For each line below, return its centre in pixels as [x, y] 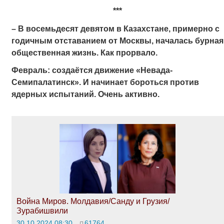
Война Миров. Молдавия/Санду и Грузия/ [93, 201]
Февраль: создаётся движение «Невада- [92, 70]
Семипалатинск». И [50, 82]
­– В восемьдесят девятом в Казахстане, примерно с [115, 28]
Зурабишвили [42, 211]
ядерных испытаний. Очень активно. [85, 94]
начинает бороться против [145, 82]
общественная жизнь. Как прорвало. [84, 52]
